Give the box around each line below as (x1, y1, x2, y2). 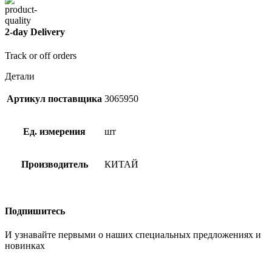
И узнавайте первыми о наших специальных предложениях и (5, 229, 261, 240)
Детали (5, 71, 35, 82)
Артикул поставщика (7, 93, 102, 104)
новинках (5, 240, 45, 251)
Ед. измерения (23, 126, 86, 137)
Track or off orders (5, 50, 76, 61)
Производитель (21, 159, 88, 170)
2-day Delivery (5, 27, 65, 38)
